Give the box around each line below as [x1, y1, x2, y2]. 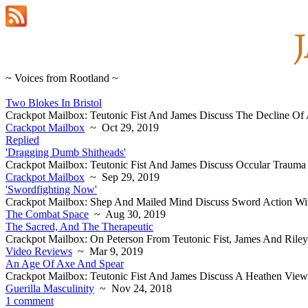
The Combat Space [5, 208, 89, 220]
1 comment [5, 295, 54, 307]
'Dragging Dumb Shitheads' [5, 146, 126, 158]
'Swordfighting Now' [5, 184, 97, 195]
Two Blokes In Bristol [5, 97, 102, 109]
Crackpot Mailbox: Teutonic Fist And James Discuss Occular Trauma [5, 159, 306, 170]
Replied [5, 134, 39, 146]
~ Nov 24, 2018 [94, 283, 172, 294]
